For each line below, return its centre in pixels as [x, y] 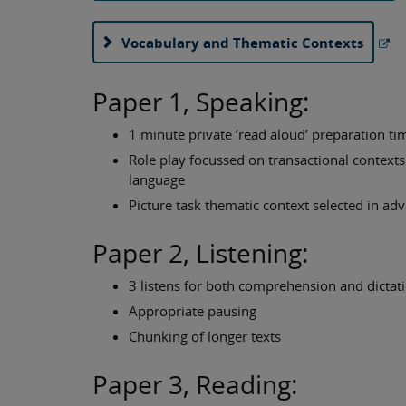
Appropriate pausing [193, 311]
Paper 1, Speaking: [201, 101]
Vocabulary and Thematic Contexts [242, 43]
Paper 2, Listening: [200, 253]
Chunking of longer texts [205, 337]
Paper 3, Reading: [195, 385]
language [157, 180]
